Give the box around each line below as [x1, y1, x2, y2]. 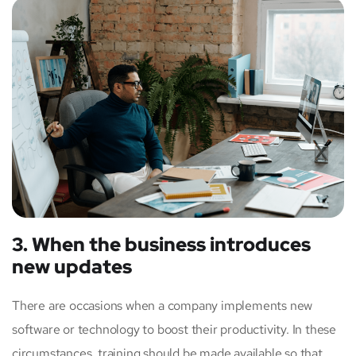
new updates [12, 254, 132, 280]
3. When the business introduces [12, 232, 311, 257]
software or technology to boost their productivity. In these [12, 321, 336, 339]
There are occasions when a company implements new [12, 297, 313, 315]
